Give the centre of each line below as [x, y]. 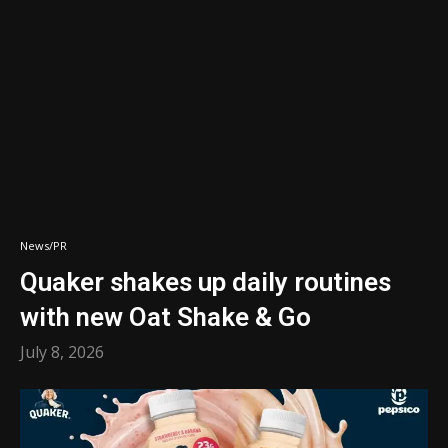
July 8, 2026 [62, 352]
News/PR [43, 245]
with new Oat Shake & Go [165, 317]
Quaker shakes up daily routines [205, 282]
